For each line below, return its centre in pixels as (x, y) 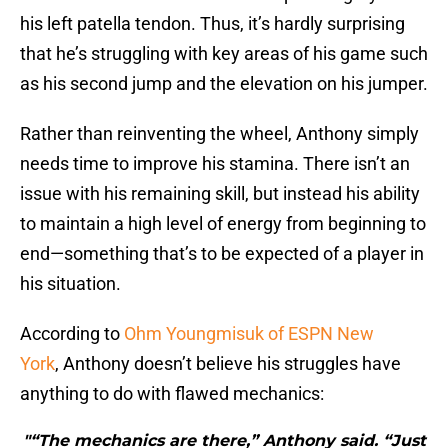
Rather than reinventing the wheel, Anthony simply (219, 134)
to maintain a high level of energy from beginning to (223, 224)
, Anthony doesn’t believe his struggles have (228, 364)
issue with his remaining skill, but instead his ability (220, 194)
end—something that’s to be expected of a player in (222, 254)
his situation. (70, 284)
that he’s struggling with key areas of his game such (224, 54)
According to (72, 334)
